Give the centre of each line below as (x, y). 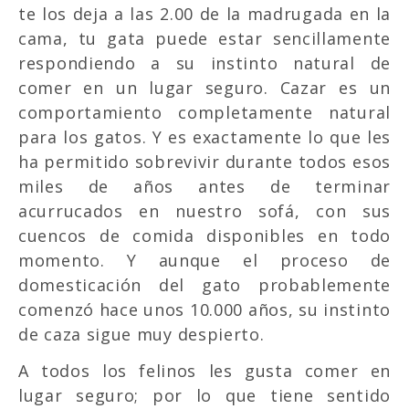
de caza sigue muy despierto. (144, 334)
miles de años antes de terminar (204, 186)
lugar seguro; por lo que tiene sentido (204, 395)
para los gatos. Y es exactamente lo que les (204, 136)
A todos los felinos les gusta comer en (204, 370)
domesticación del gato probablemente (204, 284)
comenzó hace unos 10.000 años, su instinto (204, 309)
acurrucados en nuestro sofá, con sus (204, 210)
